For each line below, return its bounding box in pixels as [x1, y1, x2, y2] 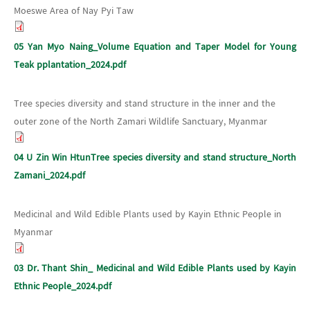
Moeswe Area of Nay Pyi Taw [14, 3, 134, 19]
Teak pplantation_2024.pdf [14, 57, 126, 73]
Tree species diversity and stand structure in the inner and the [14, 95, 275, 111]
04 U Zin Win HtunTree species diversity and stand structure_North [14, 149, 296, 165]
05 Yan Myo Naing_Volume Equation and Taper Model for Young [14, 39, 296, 55]
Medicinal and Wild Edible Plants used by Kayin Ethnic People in [14, 206, 282, 222]
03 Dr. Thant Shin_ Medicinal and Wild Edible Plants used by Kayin [14, 260, 296, 276]
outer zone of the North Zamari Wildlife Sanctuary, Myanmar [14, 113, 267, 129]
